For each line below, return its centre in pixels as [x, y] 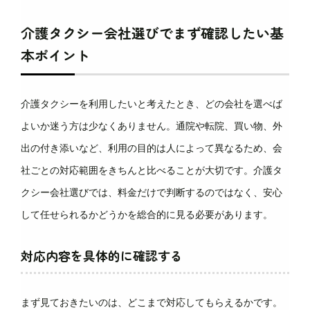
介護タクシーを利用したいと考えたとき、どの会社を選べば [152, 104]
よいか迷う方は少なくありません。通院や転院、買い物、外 [152, 126]
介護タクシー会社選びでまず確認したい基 [152, 33]
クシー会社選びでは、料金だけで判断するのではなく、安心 [152, 192]
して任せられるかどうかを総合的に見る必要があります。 [147, 215]
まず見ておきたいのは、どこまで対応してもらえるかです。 [152, 302]
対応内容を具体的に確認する [102, 255]
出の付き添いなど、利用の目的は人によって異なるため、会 [152, 148]
